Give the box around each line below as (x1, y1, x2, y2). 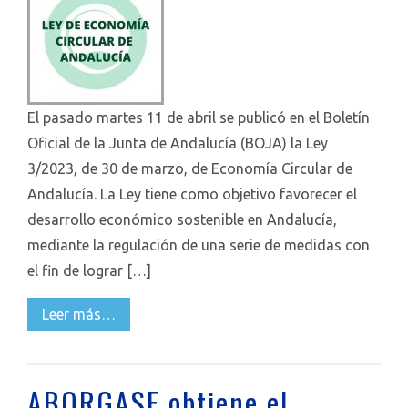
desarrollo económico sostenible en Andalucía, (27, 211, 337, 228)
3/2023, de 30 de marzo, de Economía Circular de (27, 160, 352, 177)
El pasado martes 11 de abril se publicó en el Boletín (27, 109, 370, 126)
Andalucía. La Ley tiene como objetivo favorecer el (27, 186, 357, 202)
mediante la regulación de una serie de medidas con (27, 237, 370, 253)
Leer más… (42, 306, 116, 322)
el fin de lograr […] (27, 262, 151, 279)
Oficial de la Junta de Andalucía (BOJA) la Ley (27, 135, 328, 151)
